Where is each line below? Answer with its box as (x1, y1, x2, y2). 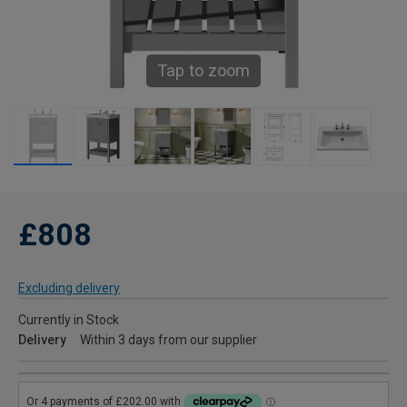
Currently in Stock (18, 313, 119, 328)
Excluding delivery (18, 281, 120, 296)
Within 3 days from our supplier (80, 333, 257, 348)
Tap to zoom (157, 61, 250, 81)
